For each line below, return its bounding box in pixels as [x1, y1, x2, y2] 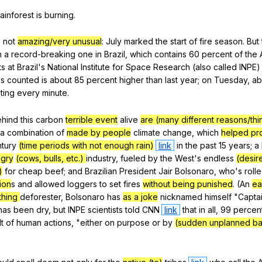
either [80, 218, 102, 228]
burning [44, 9, 74, 20]
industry [86, 153, 116, 164]
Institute [81, 62, 110, 73]
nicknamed [160, 192, 202, 202]
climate [133, 127, 160, 138]
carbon [36, 115, 63, 125]
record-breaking [11, 49, 75, 60]
